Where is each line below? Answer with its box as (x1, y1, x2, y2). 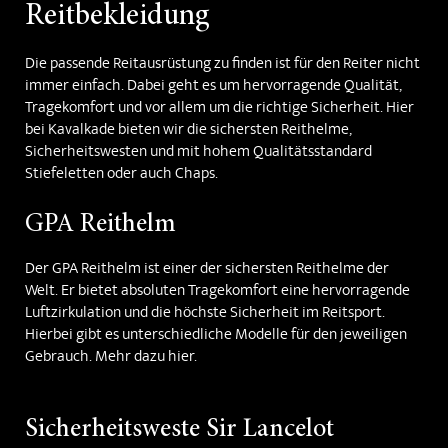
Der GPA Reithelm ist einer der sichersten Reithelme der (25, 258, 389, 283)
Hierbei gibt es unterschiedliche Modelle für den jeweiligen (25, 324, 407, 349)
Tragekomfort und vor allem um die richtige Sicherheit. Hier (25, 97, 414, 122)
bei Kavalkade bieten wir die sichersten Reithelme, (25, 119, 352, 144)
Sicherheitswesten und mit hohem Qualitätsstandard (25, 141, 372, 166)
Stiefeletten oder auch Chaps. (25, 163, 218, 188)
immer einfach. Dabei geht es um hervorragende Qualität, (25, 75, 402, 100)
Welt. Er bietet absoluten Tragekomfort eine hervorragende (25, 280, 410, 305)
